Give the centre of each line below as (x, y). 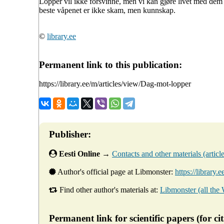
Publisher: (70, 134)
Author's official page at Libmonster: (115, 172)
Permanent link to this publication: (110, 64)
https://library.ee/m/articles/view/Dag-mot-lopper (115, 84)
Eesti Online (79, 154)
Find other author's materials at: (109, 190)
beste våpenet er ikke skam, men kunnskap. (107, 10)
